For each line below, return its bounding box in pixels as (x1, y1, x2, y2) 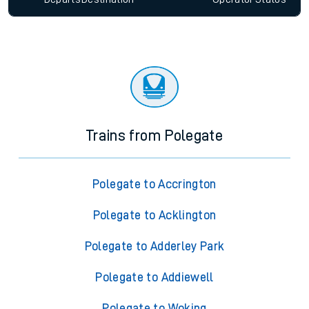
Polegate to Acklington (92, 209, 217, 222)
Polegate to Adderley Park (84, 240, 225, 253)
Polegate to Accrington (92, 178, 217, 191)
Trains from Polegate (86, 128, 223, 144)
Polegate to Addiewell (95, 271, 214, 284)
